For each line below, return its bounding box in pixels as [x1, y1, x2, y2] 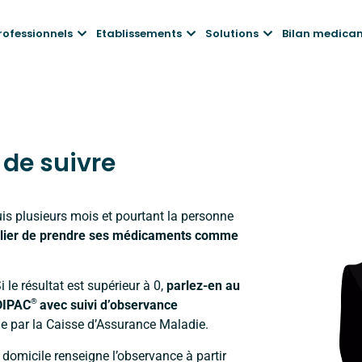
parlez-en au [166, 278, 240, 294]
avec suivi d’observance [36, 297, 178, 314]
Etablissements [96, 26, 183, 41]
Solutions [204, 26, 259, 41]
